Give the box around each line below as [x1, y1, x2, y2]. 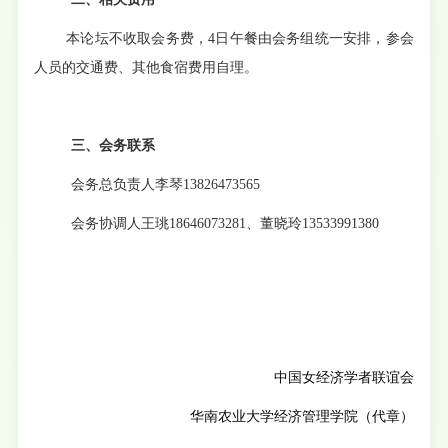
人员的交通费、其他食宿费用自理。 [34, 59, 259, 75]
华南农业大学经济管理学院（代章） [189, 408, 414, 424]
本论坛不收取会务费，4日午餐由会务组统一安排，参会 [66, 30, 414, 46]
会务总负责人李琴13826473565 [71, 176, 261, 192]
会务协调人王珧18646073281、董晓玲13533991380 [71, 215, 380, 231]
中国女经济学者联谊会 [273, 369, 414, 385]
